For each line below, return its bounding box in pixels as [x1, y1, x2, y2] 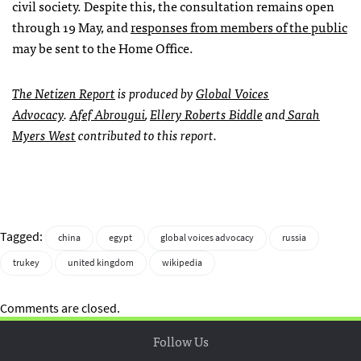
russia [282, 230, 306, 244]
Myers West [12, 123, 76, 145]
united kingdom [68, 255, 134, 269]
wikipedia [162, 255, 202, 269]
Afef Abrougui [69, 102, 145, 124]
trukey [13, 255, 39, 269]
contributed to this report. [76, 123, 217, 145]
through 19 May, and [12, 15, 131, 37]
